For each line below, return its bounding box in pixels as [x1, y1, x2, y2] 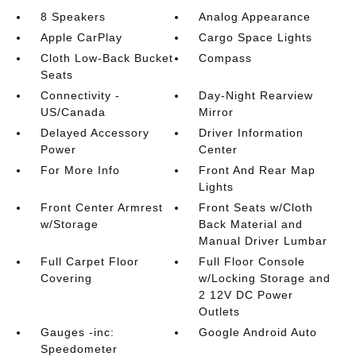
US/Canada [40, 106, 106, 118]
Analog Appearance [199, 10, 311, 23]
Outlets [199, 305, 241, 318]
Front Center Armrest [40, 201, 163, 214]
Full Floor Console [199, 255, 306, 268]
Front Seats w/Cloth [199, 201, 314, 214]
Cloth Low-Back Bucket [40, 52, 173, 64]
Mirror [199, 106, 234, 118]
